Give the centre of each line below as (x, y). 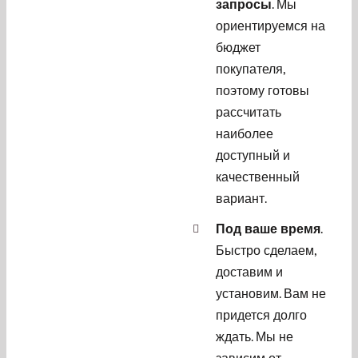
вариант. (241, 198)
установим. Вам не (270, 293)
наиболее (244, 133)
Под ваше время (268, 228)
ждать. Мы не (254, 336)
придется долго (261, 314)
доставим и (249, 271)
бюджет (238, 47)
